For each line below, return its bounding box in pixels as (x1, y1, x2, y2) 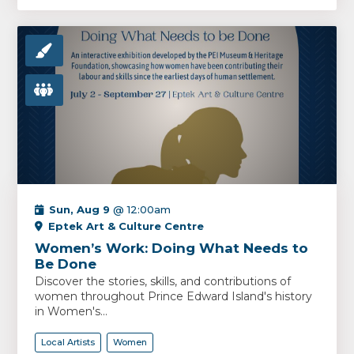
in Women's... (35, 304, 108, 318)
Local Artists (41, 337, 96, 348)
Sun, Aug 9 (49, 203, 111, 216)
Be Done (35, 256, 97, 272)
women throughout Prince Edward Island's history (35, 289, 313, 303)
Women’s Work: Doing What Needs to (35, 240, 309, 256)
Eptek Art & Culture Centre (48, 220, 205, 232)
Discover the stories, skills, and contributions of (35, 274, 292, 288)
